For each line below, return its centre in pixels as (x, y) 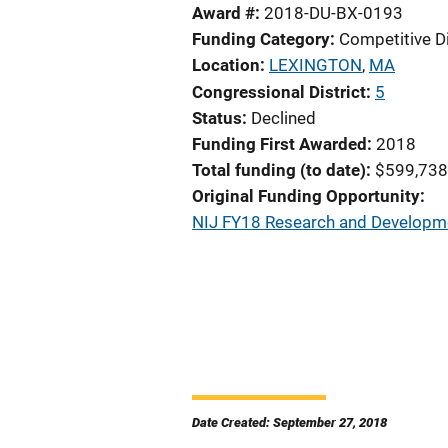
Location (226, 65)
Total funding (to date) (279, 170)
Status (217, 118)
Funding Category (261, 39)
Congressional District (279, 92)
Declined (283, 118)
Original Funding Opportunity (306, 196)
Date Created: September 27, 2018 (289, 422)
